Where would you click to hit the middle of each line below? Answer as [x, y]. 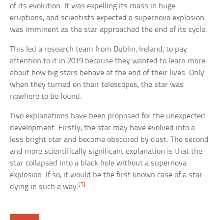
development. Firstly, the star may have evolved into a [103, 128]
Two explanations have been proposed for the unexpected [108, 116]
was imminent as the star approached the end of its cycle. [109, 30]
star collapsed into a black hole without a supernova [98, 164]
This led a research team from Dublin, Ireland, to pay [99, 50]
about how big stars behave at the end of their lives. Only [107, 73]
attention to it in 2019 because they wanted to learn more [108, 61]
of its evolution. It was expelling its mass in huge [93, 6]
